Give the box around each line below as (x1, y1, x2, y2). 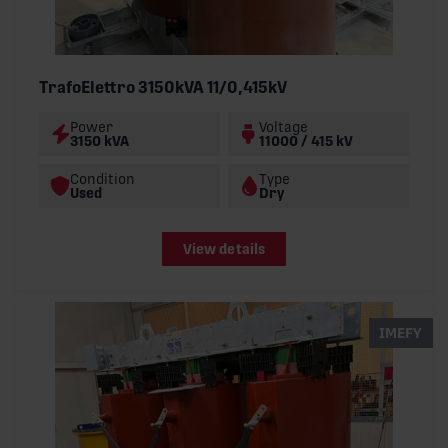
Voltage (259, 118, 308, 135)
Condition (70, 170, 135, 187)
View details (182, 241, 266, 258)
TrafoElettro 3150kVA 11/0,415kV (39, 77, 287, 97)
